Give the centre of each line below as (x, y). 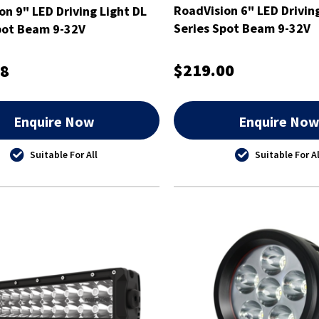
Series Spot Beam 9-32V (242, 28)
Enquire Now (54, 121)
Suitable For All (64, 154)
